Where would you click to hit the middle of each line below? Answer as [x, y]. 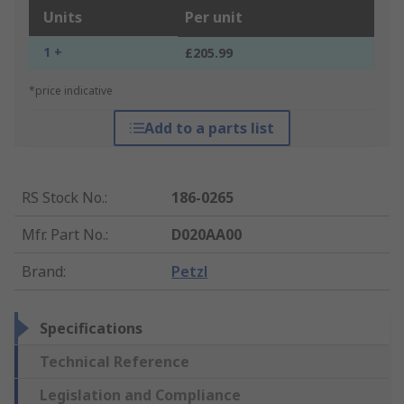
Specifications [91, 329]
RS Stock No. [63, 198]
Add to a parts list [209, 129]
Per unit [214, 18]
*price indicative [71, 91]
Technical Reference [115, 362]
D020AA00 [207, 235]
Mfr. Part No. [64, 235]
